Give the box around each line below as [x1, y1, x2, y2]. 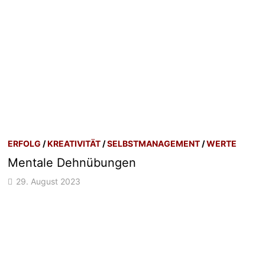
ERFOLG [8, 138, 41, 148]
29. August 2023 [16, 176, 81, 186]
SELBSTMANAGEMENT [107, 138, 201, 148]
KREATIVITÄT [47, 138, 101, 148]
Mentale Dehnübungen [8, 155, 137, 170]
